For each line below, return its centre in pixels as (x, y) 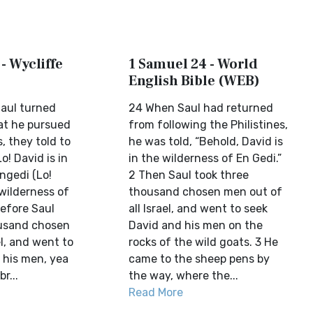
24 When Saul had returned (201, 108)
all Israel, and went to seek (198, 209)
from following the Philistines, (209, 125)
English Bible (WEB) (195, 81)
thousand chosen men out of (206, 192)
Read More (156, 292)
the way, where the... (184, 276)
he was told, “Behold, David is (206, 141)
